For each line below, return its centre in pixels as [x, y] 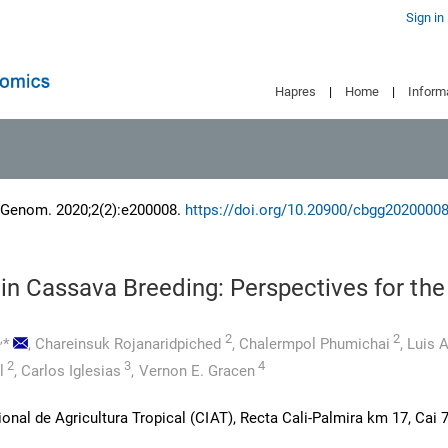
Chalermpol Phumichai [314, 344]
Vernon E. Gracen [196, 371]
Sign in [424, 17]
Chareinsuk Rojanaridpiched [128, 344]
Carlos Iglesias [71, 371]
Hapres [296, 91]
